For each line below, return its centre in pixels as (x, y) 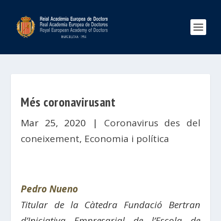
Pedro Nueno (50, 189)
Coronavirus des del (152, 123)
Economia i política (127, 139)
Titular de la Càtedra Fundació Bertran (110, 205)
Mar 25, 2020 (54, 123)
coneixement (50, 139)
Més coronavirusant (68, 102)
